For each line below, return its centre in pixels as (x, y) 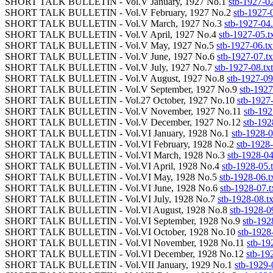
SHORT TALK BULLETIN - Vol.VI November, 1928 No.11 (126, 243)
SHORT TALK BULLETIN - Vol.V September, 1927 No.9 (122, 89)
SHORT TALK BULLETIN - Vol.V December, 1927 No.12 (124, 122)
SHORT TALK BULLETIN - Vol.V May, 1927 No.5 (111, 45)
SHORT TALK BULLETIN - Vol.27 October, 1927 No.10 (121, 100)
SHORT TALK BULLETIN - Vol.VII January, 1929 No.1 (120, 265)
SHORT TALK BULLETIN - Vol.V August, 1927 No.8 (116, 78)
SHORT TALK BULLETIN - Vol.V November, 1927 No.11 (124, 111)
